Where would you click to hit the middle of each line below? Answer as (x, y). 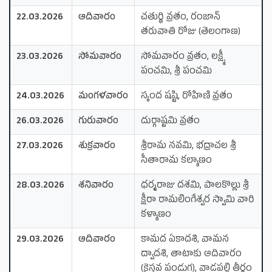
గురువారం (98, 121)
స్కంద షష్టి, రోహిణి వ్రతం (187, 97)
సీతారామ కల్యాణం (176, 161)
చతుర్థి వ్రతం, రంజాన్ (181, 18)
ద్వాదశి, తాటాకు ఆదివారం (191, 254)
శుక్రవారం (97, 146)
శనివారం (96, 186)
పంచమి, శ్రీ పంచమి (176, 72)
